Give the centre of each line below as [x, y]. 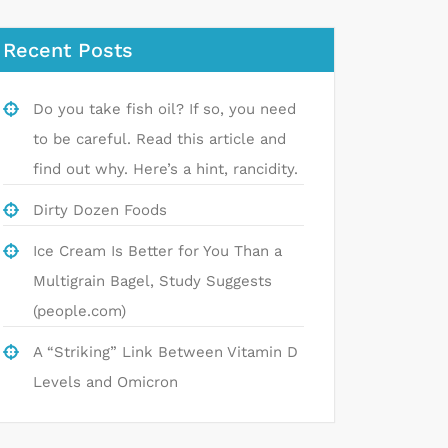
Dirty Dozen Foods [100, 210]
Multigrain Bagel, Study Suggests [152, 281]
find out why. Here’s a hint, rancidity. [165, 169]
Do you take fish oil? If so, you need [164, 109]
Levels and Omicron [105, 382]
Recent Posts [68, 50]
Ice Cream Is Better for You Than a [157, 251]
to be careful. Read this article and [159, 139]
